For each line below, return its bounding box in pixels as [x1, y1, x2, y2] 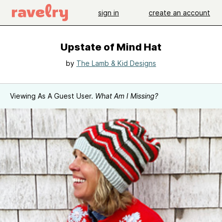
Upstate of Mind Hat [60, 41, 162, 53]
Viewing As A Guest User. [10, 92, 95, 100]
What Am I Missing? [95, 92, 158, 100]
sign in [98, 8, 119, 17]
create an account [149, 8, 210, 17]
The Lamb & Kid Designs [76, 59, 156, 67]
